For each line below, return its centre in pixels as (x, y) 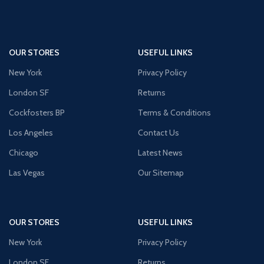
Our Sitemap (161, 172)
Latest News (160, 152)
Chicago (24, 152)
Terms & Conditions (174, 112)
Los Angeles (31, 132)
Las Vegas (27, 172)
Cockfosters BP (37, 112)
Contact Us (159, 132)
